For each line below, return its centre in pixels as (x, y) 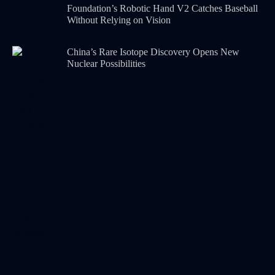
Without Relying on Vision (119, 20)
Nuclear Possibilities (107, 64)
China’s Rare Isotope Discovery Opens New (153, 52)
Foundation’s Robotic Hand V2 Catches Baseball (163, 9)
